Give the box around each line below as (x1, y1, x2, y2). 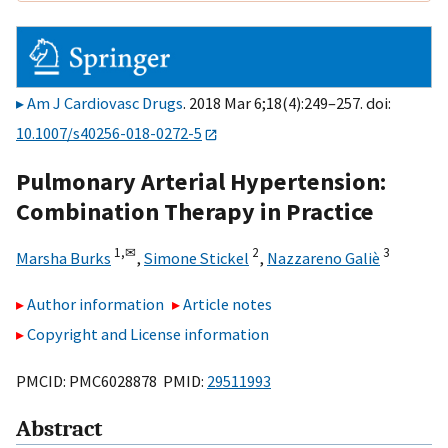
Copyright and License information (27, 324, 269, 345)
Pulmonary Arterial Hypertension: (16, 165, 386, 197)
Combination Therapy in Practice (16, 195, 374, 227)
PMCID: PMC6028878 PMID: (16, 370, 207, 391)
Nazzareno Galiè (267, 247, 380, 268)
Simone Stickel (144, 247, 249, 268)
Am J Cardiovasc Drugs (27, 93, 183, 114)
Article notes (183, 294, 273, 315)
